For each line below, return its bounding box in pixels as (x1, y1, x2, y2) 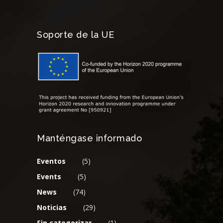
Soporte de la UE (37, 29, 114, 40)
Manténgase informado (37, 133, 142, 143)
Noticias (37, 203, 67, 212)
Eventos (37, 156, 66, 166)
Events (37, 172, 61, 181)
